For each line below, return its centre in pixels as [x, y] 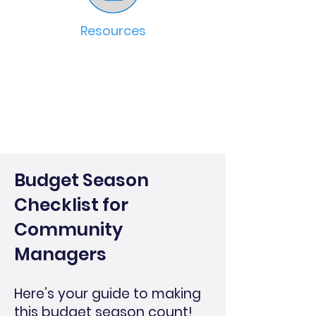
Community [68, 230]
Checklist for [71, 205]
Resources [113, 31]
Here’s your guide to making [108, 294]
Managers [60, 254]
